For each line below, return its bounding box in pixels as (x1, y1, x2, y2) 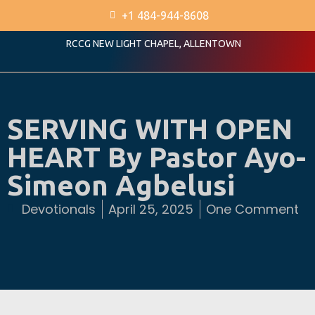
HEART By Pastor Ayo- (7, 141, 306, 173)
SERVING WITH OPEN (7, 112, 292, 145)
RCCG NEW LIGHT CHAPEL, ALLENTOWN (66, 38, 242, 49)
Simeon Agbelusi (7, 169, 235, 201)
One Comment (206, 200, 299, 218)
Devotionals (22, 200, 96, 218)
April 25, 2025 (108, 200, 193, 218)
